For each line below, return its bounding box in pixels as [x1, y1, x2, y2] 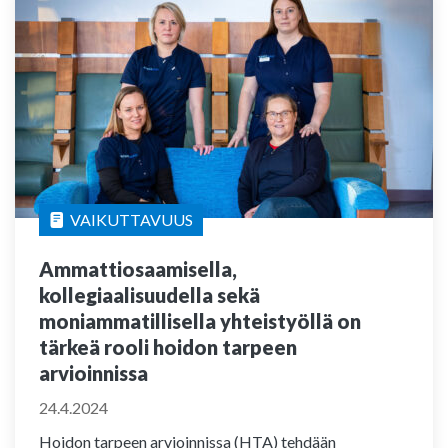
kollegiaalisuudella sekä [39, 283, 260, 307]
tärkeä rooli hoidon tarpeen [39, 335, 297, 359]
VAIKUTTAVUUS [70, 210, 193, 229]
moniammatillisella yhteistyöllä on [39, 309, 361, 333]
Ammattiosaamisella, [39, 257, 237, 281]
